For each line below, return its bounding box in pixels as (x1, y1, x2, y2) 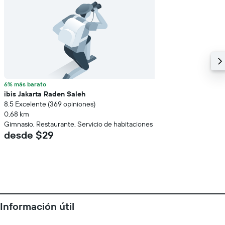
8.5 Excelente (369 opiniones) (4, 99, 95, 108)
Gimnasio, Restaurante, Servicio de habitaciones (4, 120, 153, 129)
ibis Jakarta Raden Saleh (4, 89, 85, 98)
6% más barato (4, 80, 46, 88)
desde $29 (4, 129, 54, 141)
